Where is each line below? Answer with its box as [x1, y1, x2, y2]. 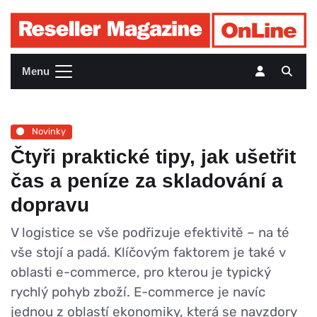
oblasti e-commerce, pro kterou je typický [11, 263, 271, 280]
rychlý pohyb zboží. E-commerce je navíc [11, 283, 265, 300]
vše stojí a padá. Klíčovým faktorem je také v [11, 243, 286, 260]
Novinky [30, 126, 67, 137]
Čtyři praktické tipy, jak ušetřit [11, 145, 296, 168]
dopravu [11, 193, 89, 216]
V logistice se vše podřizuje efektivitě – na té [11, 224, 289, 241]
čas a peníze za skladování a [11, 169, 283, 192]
